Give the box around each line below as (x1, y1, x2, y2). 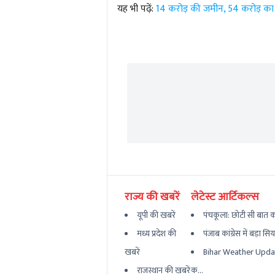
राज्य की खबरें (124, 188, 180, 207)
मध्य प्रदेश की (136, 227, 176, 241)
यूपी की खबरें (136, 208, 176, 223)
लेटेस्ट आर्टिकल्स (191, 188, 260, 207)
